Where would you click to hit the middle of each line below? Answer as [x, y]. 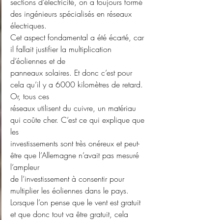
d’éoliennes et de [38, 61]
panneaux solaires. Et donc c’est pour [72, 73]
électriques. [28, 26]
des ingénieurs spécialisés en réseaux [72, 14]
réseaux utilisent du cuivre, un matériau [74, 108]
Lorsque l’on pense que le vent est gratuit [77, 203]
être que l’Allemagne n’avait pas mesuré [76, 155]
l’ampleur [25, 167]
